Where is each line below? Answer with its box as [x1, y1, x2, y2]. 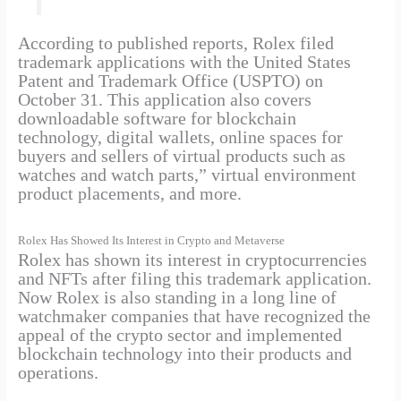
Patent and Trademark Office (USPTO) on [17, 71, 323, 91]
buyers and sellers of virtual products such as [17, 146, 346, 166]
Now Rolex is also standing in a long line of [17, 287, 337, 308]
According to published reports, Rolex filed [17, 33, 334, 54]
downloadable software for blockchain [17, 108, 296, 129]
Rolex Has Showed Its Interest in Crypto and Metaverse [17, 235, 285, 248]
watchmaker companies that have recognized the [17, 306, 371, 327]
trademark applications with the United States [17, 52, 351, 73]
